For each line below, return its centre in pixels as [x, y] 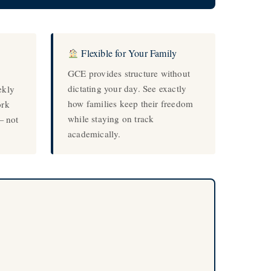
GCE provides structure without [129, 73]
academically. [94, 134]
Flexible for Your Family [128, 53]
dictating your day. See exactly [127, 88]
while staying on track [111, 119]
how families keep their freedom [131, 103]
